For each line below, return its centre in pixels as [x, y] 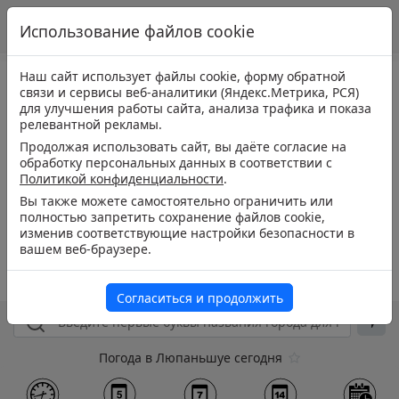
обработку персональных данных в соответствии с [176, 163]
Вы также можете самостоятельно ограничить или [176, 201]
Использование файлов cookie [137, 31]
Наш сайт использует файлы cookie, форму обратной [183, 76]
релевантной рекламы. [91, 124]
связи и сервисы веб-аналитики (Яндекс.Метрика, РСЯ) [189, 92]
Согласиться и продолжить [199, 298]
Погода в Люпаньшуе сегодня [191, 357]
